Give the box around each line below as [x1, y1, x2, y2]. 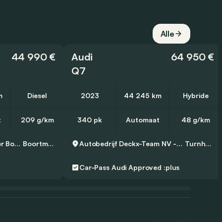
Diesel [27, 91, 47, 100]
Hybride [183, 91, 209, 100]
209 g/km [20, 115, 54, 124]
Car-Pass [79, 163, 110, 172]
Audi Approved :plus [111, 163, 180, 172]
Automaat [126, 115, 160, 124]
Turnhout [205, 139, 212, 148]
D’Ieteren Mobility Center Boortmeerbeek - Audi [14, 139, 21, 148]
